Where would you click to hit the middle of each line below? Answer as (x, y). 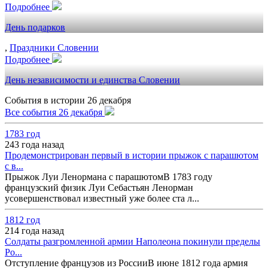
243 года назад (34, 144)
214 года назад (34, 231)
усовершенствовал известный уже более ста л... (102, 198)
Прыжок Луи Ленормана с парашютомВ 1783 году (109, 177)
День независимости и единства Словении (92, 80)
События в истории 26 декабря (68, 100)
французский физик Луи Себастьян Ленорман (99, 188)
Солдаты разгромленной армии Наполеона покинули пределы (133, 241)
